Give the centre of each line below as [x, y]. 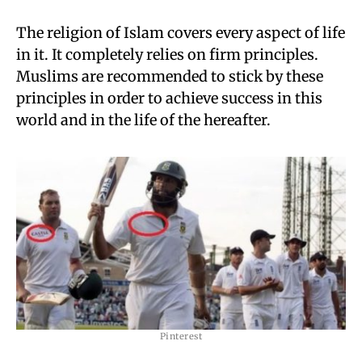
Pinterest [181, 336]
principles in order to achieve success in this [169, 98]
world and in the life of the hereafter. [143, 120]
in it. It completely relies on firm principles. [167, 55]
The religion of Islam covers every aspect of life [181, 33]
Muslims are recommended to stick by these [170, 76]
